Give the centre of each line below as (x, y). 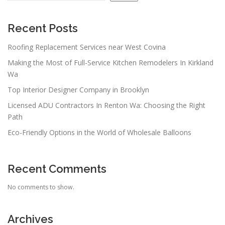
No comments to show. (41, 187)
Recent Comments (57, 169)
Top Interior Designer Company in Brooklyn (78, 90)
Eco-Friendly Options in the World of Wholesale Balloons (99, 133)
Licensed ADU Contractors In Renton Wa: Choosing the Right (106, 105)
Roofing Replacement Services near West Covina (87, 47)
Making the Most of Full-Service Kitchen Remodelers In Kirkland (110, 63)
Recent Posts (43, 28)
